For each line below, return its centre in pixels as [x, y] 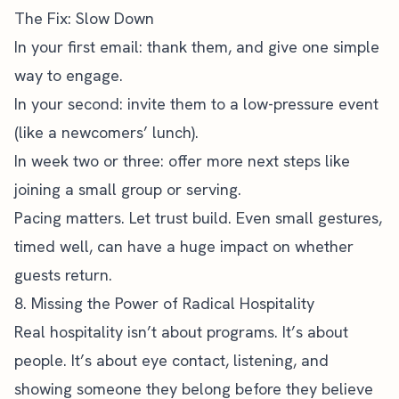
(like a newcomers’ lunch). [106, 132]
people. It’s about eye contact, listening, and [171, 360]
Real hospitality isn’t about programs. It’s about [181, 332]
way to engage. [69, 75]
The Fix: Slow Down [84, 18]
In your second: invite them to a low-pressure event [196, 104]
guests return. [63, 275]
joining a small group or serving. [128, 189]
